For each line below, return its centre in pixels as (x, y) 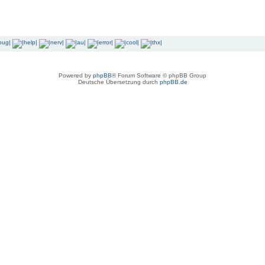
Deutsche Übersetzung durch (119, 82)
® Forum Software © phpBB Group (159, 75)
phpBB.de (173, 82)
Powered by (76, 75)
